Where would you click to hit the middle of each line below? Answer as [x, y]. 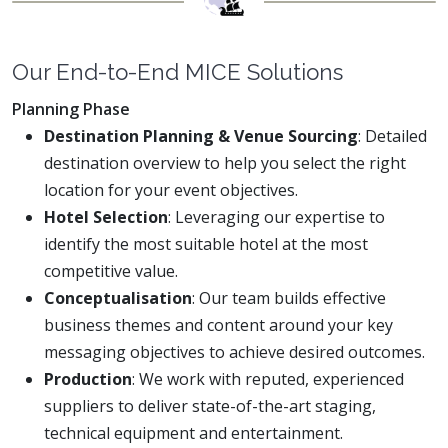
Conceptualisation [118, 297]
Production [88, 378]
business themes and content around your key [218, 324]
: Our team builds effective [289, 297]
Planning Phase [71, 108]
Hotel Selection [106, 216]
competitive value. [111, 270]
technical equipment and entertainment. [193, 432]
